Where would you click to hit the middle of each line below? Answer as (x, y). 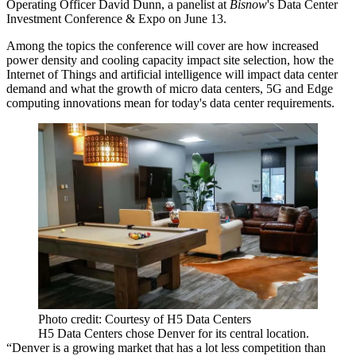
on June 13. (196, 18)
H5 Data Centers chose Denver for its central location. (174, 334)
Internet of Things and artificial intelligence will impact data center (172, 74)
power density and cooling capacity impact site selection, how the (170, 60)
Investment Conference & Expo (86, 18)
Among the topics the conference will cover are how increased (163, 45)
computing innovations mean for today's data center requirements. (170, 103)
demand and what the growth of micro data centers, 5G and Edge (170, 88)
